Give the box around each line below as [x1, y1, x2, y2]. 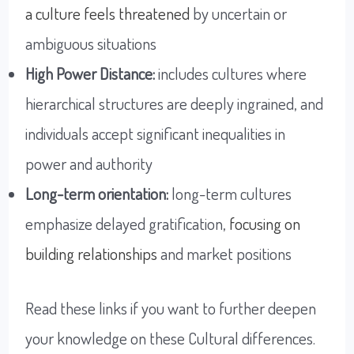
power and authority [25, 152, 153, 174]
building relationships [25, 242, 158, 264]
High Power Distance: [25, 62, 156, 84]
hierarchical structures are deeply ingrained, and [25, 92, 324, 114]
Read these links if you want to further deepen [25, 297, 317, 319]
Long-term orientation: [25, 182, 169, 204]
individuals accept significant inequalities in [25, 122, 286, 144]
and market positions [157, 242, 292, 264]
